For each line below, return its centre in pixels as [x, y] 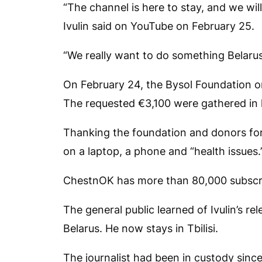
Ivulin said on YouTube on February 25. [159, 26]
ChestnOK [89, 180]
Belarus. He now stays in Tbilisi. [141, 228]
